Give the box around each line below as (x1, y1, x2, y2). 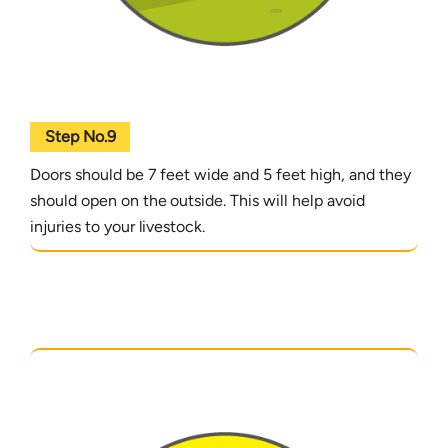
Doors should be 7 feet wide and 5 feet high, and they (30, 164, 411, 184)
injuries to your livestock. (30, 216, 206, 236)
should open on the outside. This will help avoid (30, 190, 365, 210)
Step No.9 (44, 126, 116, 146)
